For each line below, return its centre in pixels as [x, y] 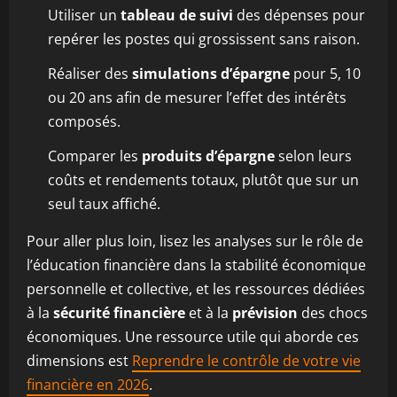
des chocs [333, 313]
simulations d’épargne [211, 74]
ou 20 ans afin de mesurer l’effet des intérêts [197, 97]
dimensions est [79, 361]
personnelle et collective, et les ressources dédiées [196, 289]
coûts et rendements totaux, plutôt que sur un [203, 180]
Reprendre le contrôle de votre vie [246, 361]
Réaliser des [90, 74]
